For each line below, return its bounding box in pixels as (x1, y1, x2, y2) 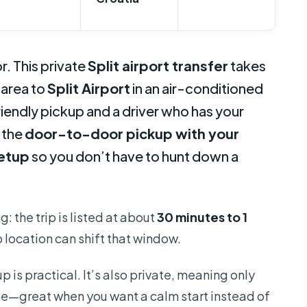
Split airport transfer (88, 57, 228, 75)
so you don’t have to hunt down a (29, 147, 238, 165)
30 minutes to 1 (157, 209, 247, 225)
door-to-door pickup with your (25, 125, 239, 143)
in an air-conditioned (130, 79, 263, 97)
